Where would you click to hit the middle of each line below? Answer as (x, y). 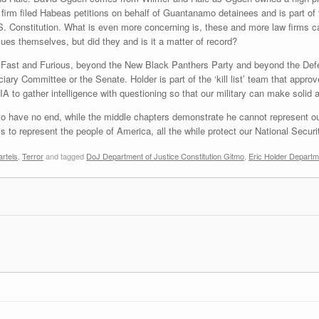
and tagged (65, 156)
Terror (33, 156)
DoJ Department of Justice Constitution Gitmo (165, 156)
